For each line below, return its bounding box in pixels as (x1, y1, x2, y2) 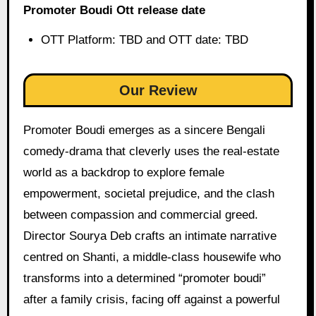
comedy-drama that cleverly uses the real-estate (23, 145, 279, 159)
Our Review (119, 83, 197, 99)
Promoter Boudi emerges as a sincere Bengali (23, 123, 265, 138)
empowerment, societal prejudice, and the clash (23, 187, 274, 201)
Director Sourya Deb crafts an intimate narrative (23, 229, 276, 243)
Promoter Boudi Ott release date (23, 3, 205, 17)
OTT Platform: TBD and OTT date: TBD (41, 33, 249, 47)
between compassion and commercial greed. (23, 208, 258, 222)
